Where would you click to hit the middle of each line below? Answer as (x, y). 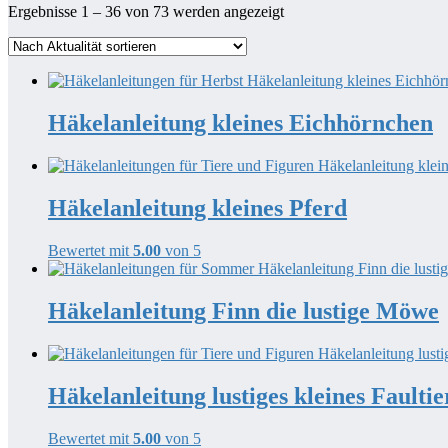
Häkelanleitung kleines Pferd (197, 208)
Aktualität (314, 29)
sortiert (304, 47)
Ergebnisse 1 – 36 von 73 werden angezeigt (146, 12)
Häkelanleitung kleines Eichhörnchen (240, 123)
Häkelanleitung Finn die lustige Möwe (243, 310)
